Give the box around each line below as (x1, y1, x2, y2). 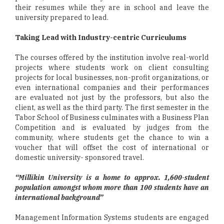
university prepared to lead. (15, 13, 108, 22)
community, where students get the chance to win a (15, 133, 209, 142)
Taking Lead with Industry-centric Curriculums (15, 33, 186, 42)
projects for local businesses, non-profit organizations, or (15, 73, 209, 82)
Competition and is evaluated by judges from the (15, 123, 209, 132)
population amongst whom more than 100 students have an (15, 183, 209, 192)
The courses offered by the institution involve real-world (15, 53, 209, 62)
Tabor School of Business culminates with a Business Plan (15, 113, 209, 122)
